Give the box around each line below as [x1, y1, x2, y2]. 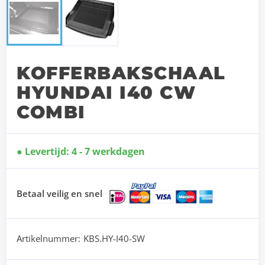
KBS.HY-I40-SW [83, 232, 146, 244]
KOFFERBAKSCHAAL [17, 62, 226, 85]
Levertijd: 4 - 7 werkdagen [25, 145, 146, 159]
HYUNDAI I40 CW [17, 82, 196, 104]
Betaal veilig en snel [17, 188, 103, 200]
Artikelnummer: [17, 232, 81, 244]
